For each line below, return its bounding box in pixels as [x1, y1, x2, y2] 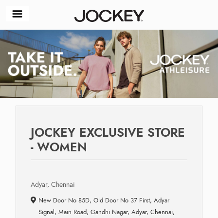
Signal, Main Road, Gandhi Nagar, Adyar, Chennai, [38, 207, 175, 217]
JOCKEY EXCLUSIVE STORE [31, 124, 185, 141]
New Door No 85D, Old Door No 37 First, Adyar [38, 196, 169, 205]
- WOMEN [31, 138, 87, 156]
